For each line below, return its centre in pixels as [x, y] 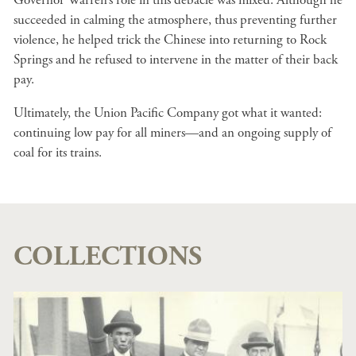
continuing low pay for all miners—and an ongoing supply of [172, 133]
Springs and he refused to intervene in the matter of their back [176, 60]
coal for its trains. [58, 153]
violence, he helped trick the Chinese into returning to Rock [170, 40]
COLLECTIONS [108, 257]
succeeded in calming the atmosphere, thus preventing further [175, 20]
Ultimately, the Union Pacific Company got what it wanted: [168, 113]
